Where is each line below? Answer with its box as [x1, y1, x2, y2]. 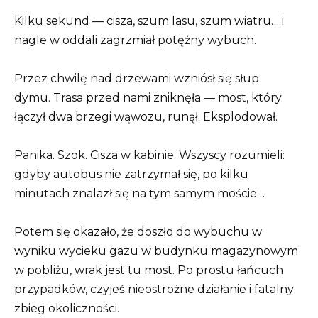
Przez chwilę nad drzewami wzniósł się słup [14, 71, 259, 85]
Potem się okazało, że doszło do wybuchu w [14, 225, 262, 239]
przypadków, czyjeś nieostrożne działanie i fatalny [14, 283, 294, 297]
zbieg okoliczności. [14, 302, 119, 316]
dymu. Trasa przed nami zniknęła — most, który [14, 90, 282, 104]
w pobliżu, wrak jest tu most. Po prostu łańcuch [14, 263, 283, 278]
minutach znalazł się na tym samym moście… [14, 186, 265, 200]
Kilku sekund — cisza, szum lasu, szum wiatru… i [14, 13, 284, 28]
